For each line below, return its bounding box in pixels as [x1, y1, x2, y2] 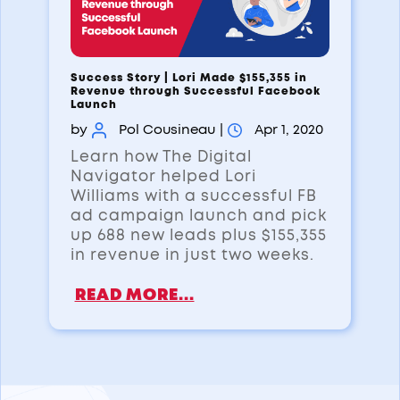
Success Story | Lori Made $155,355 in [70, 71, 307, 83]
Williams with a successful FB [70, 187, 317, 204]
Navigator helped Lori [70, 168, 256, 184]
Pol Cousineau [118, 122, 215, 137]
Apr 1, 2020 [254, 122, 323, 137]
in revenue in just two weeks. [70, 246, 314, 262]
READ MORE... [74, 287, 195, 304]
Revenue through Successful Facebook [70, 85, 321, 96]
